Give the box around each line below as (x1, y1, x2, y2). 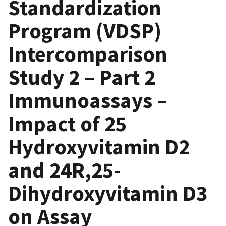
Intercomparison (8, 40, 167, 68)
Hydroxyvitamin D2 (8, 133, 190, 160)
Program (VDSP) (8, 17, 161, 44)
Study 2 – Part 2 (8, 63, 155, 91)
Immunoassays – (8, 86, 167, 114)
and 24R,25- (8, 156, 121, 184)
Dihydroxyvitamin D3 (8, 179, 207, 207)
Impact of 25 (8, 109, 127, 137)
